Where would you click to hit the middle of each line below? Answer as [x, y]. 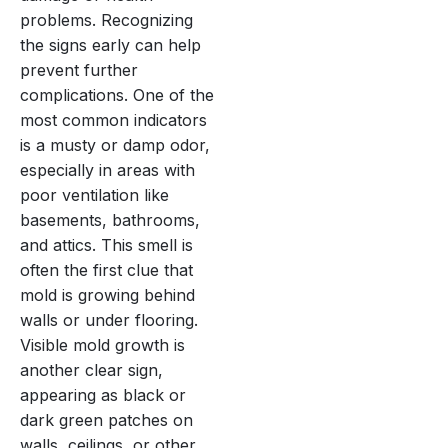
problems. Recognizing [106, 19]
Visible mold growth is [102, 344]
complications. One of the [117, 94]
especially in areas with [107, 169]
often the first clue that [106, 269]
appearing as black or [103, 394]
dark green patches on [106, 419]
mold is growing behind [107, 294]
